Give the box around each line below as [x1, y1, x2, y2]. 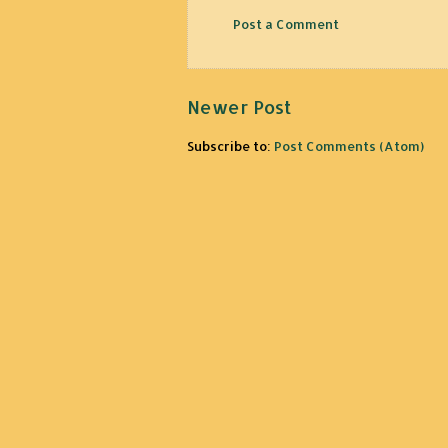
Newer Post [187, 94, 291, 118]
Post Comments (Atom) [274, 137, 424, 154]
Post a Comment [233, 16, 339, 33]
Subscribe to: [187, 137, 274, 154]
